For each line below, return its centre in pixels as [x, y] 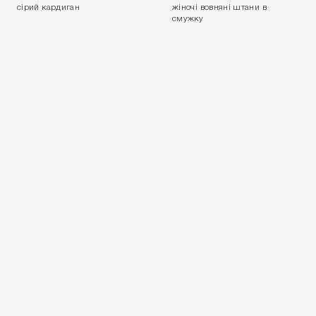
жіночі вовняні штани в [219, 7]
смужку [188, 19]
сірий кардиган [49, 7]
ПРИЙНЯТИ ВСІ [158, 21]
